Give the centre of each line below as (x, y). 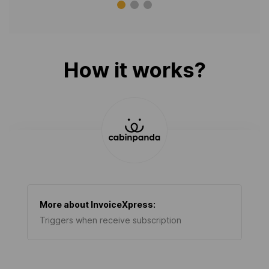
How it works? (134, 70)
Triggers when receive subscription (110, 220)
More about (65, 204)
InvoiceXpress (122, 204)
